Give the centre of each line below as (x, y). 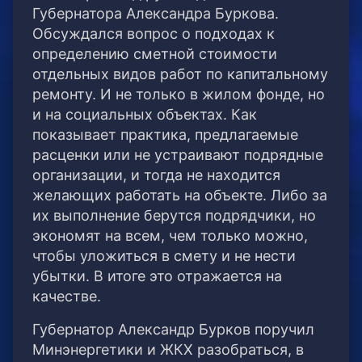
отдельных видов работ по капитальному (180, 74)
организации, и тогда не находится (156, 175)
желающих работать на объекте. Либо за (180, 196)
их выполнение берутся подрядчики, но (174, 216)
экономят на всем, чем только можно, (170, 236)
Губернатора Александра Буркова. (156, 14)
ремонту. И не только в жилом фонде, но (179, 95)
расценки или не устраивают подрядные (178, 155)
